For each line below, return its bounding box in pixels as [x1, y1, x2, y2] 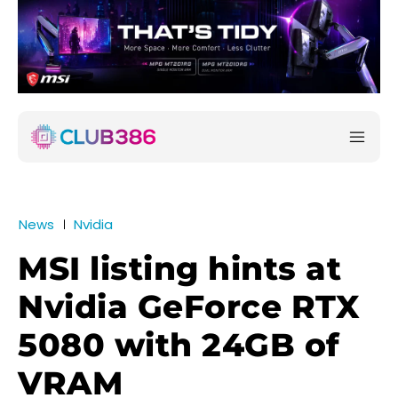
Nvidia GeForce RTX [18, 287, 360, 327]
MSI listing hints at [18, 249, 341, 289]
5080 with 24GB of [18, 325, 340, 365]
